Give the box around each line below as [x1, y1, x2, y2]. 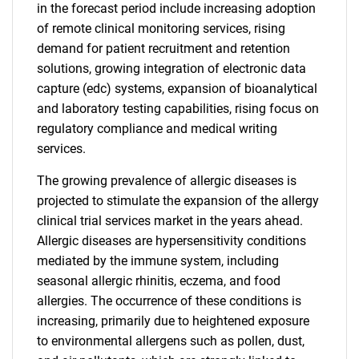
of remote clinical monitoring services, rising [37, 21, 285, 36]
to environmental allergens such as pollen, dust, [37, 333, 305, 349]
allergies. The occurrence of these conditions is [37, 293, 301, 309]
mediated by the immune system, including [37, 253, 279, 268]
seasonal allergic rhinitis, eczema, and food [37, 273, 280, 288]
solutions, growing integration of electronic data [37, 61, 306, 76]
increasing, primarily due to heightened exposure [37, 313, 309, 329]
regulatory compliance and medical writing [37, 121, 277, 136]
